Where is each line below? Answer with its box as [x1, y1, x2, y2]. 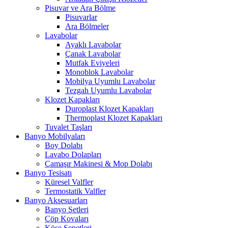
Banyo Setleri [45, 205, 89, 214]
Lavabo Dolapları [45, 150, 101, 159]
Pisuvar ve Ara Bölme [45, 4, 116, 13]
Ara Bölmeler [65, 22, 109, 31]
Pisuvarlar [65, 13, 97, 22]
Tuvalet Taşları [45, 123, 92, 132]
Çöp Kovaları [45, 214, 89, 223]
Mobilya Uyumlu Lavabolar [65, 77, 155, 86]
